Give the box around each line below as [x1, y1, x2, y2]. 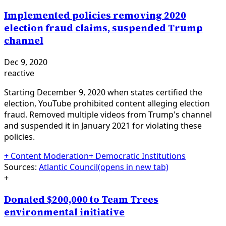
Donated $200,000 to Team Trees [4, 193, 158, 206]
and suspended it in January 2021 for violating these [4, 120, 202, 131]
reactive [4, 67, 34, 79]
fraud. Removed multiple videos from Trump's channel [4, 108, 212, 120]
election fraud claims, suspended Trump [4, 22, 203, 35]
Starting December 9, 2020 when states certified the [4, 86, 202, 98]
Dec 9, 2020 [4, 56, 47, 68]
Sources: [4, 161, 37, 173]
